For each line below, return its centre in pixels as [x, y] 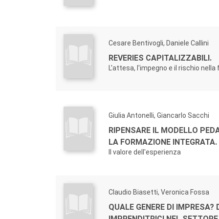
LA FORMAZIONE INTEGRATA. [163, 142]
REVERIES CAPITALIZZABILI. [160, 58]
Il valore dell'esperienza [145, 152]
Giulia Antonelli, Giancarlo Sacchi [159, 115]
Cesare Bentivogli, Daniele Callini [159, 43]
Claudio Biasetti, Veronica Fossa [159, 192]
